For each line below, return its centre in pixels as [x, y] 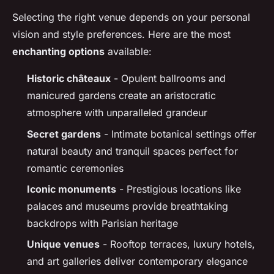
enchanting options [58, 52]
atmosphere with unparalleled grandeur [117, 113]
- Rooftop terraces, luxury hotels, [177, 244]
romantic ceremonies [75, 168]
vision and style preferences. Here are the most [121, 35]
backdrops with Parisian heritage [102, 223]
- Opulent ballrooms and [168, 79]
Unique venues [63, 244]
